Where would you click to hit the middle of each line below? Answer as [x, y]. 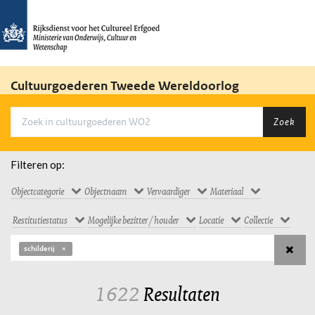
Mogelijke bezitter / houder [133, 220]
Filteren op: [38, 164]
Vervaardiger [168, 191]
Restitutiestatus [40, 220]
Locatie [211, 220]
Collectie [258, 220]
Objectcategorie [38, 191]
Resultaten [180, 294]
